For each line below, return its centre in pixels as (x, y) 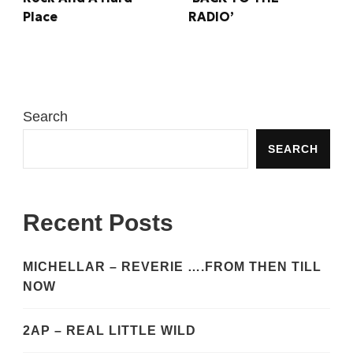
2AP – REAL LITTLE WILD (110, 331)
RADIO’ (211, 16)
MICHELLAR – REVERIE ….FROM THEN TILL (172, 267)
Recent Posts (98, 223)
